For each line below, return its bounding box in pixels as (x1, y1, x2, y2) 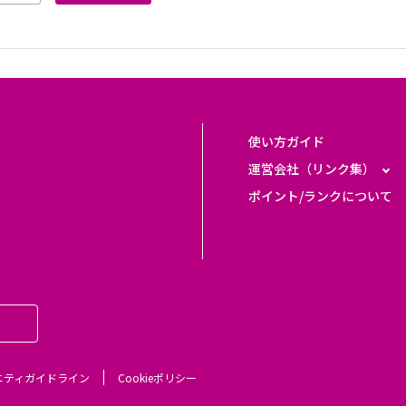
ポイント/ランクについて (248, 187, 392, 206)
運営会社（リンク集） (248, 159, 375, 179)
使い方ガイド (248, 132, 324, 151)
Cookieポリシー (118, 370, 198, 386)
